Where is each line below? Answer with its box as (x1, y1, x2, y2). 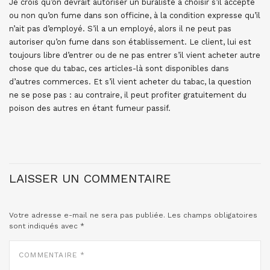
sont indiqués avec (9, 222, 80, 230)
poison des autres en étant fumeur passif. (9, 104, 171, 113)
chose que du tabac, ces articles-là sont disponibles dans (9, 64, 229, 73)
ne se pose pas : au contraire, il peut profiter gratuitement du (9, 90, 246, 99)
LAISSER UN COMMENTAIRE (9, 171, 171, 186)
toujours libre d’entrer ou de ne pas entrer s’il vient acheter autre (9, 51, 260, 60)
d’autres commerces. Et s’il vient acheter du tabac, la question (9, 77, 251, 86)
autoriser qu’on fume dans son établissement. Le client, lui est (9, 37, 251, 46)
